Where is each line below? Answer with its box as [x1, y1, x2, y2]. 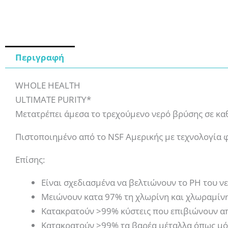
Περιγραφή [15, 51, 65, 63]
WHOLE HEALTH [15, 79, 80, 92]
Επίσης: [15, 154, 45, 166]
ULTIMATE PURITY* [15, 94, 91, 106]
